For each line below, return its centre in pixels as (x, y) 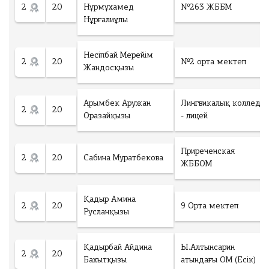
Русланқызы (106, 212)
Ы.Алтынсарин (208, 248)
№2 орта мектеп (213, 62)
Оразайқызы (107, 116)
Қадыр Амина (110, 200)
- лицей (194, 116)
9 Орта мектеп (210, 206)
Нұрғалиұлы (106, 20)
